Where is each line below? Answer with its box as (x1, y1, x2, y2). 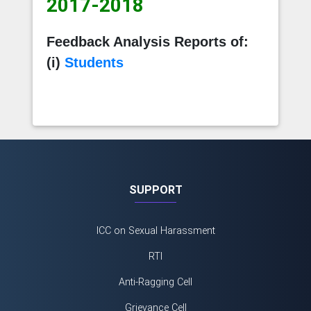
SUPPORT (128, 183, 183, 196)
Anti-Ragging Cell (119, 276, 192, 288)
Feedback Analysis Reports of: (46, 33, 249, 49)
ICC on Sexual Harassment (96, 224, 215, 237)
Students (64, 54, 124, 70)
